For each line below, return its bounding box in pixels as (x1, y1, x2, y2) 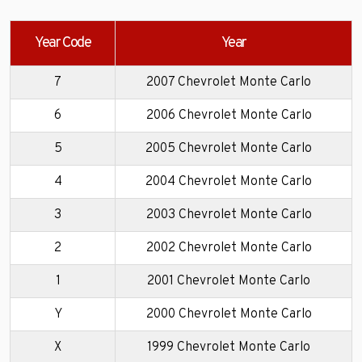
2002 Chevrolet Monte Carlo (145, 239, 312, 256)
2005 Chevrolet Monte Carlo (145, 140, 312, 157)
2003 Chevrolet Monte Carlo (145, 206, 312, 223)
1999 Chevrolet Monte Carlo (147, 339, 310, 356)
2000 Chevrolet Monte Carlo (145, 305, 312, 322)
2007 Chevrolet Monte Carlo (146, 74, 311, 90)
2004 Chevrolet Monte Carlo (145, 173, 312, 190)
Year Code (35, 33, 91, 53)
